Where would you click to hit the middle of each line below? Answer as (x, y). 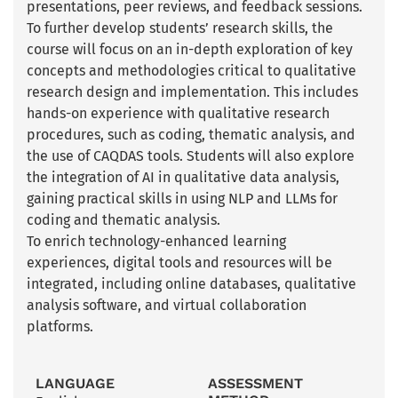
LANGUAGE (75, 383)
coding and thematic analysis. (123, 219)
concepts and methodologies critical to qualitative (191, 70)
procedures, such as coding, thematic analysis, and (191, 134)
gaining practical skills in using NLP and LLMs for (182, 198)
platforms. (60, 326)
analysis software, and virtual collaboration (167, 305)
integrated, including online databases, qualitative (191, 283)
